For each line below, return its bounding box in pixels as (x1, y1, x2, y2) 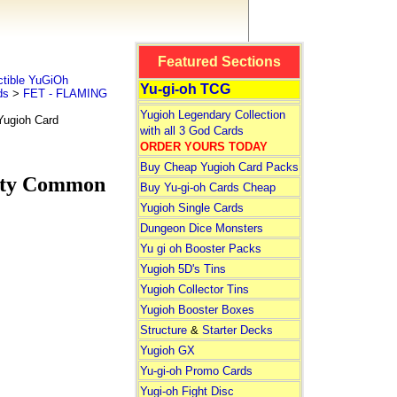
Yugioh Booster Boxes (139, 303, 254, 316)
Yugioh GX (139, 344, 195, 357)
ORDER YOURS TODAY (139, 140, 268, 153)
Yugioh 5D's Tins (139, 262, 226, 276)
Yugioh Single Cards (139, 201, 244, 214)
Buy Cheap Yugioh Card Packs (139, 160, 299, 174)
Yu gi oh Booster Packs (139, 242, 261, 255)
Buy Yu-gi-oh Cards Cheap (139, 181, 276, 194)
